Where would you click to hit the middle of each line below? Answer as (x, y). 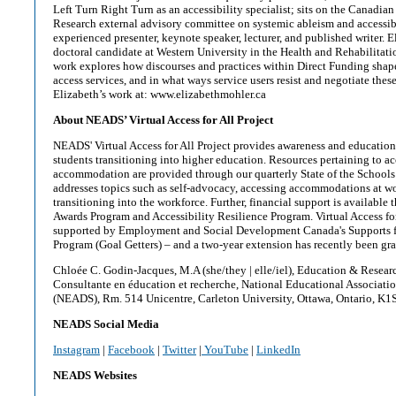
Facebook (131, 350)
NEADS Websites (95, 375)
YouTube (225, 350)
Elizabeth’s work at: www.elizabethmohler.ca (160, 94)
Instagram (76, 350)
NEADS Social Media (106, 324)
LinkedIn (278, 350)
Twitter (179, 350)
